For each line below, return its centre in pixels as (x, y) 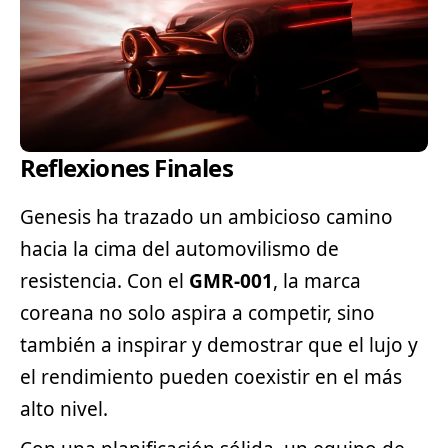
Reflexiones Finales (126, 168)
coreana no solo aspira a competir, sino (197, 312)
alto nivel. (64, 408)
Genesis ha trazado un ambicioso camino (206, 216)
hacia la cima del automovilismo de (179, 248)
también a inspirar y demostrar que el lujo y (219, 344)
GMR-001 (231, 280)
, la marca (317, 280)
